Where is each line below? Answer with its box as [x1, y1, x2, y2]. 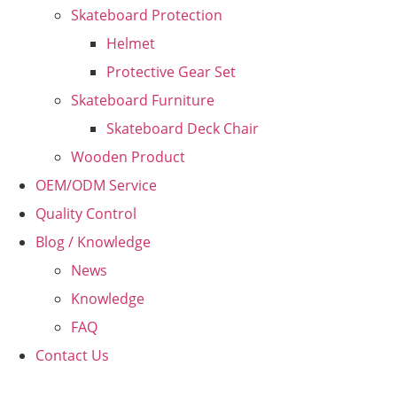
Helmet [106, 34, 155, 53]
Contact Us [35, 346, 109, 365]
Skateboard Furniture [71, 90, 214, 110]
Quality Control [35, 204, 136, 223]
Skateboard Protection [71, 5, 222, 25]
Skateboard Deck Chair [106, 119, 259, 138]
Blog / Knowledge [35, 232, 151, 252]
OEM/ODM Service [35, 175, 157, 195]
